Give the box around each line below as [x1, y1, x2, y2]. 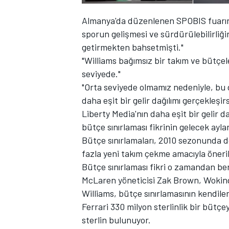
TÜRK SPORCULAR [80, 50, 142, 60]
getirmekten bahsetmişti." [82, 41, 184, 53]
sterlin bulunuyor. [82, 214, 151, 226]
